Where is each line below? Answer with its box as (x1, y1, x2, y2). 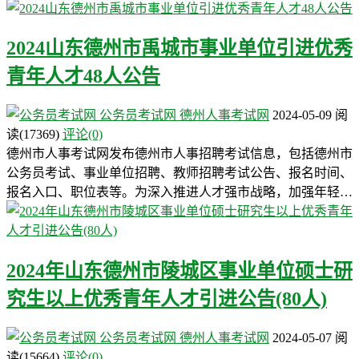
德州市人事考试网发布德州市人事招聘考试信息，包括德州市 (6, 147, 353, 161)
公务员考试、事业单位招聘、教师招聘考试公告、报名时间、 (6, 166, 353, 180)
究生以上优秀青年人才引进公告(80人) (6, 288, 327, 310)
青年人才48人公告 (6, 66, 160, 87)
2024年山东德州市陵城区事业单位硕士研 (6, 260, 353, 282)
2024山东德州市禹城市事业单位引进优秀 (6, 38, 353, 59)
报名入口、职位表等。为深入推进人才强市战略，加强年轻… (6, 185, 353, 200)
